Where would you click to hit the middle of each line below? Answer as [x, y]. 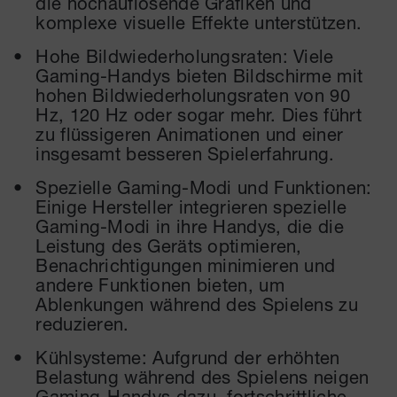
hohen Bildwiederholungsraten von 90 [193, 94]
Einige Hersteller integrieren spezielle [191, 206]
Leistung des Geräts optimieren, [169, 245]
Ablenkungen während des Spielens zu [197, 304]
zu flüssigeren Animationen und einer [190, 133]
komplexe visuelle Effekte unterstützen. [199, 22]
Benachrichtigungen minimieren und [186, 265]
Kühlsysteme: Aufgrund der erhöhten [188, 357]
